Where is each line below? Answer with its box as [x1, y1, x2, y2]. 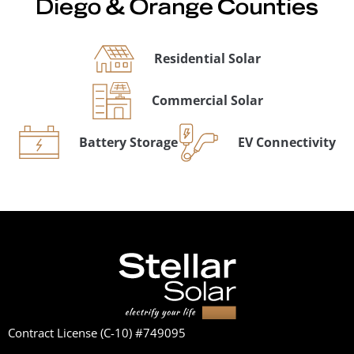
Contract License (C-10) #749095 [8, 325, 186, 341]
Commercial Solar [151, 91, 263, 109]
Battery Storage [78, 133, 178, 151]
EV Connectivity [237, 133, 336, 151]
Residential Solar [153, 49, 261, 67]
